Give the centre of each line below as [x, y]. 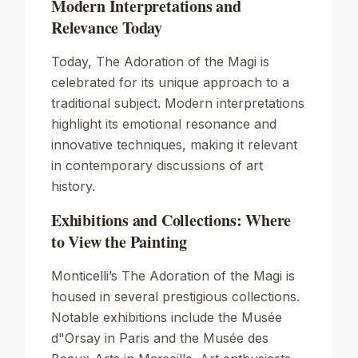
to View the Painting [119, 242]
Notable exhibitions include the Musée [167, 317]
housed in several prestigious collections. [175, 296]
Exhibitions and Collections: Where [171, 220]
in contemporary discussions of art [157, 165]
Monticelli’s [86, 276]
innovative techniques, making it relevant [174, 145]
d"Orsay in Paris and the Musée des [160, 338]
